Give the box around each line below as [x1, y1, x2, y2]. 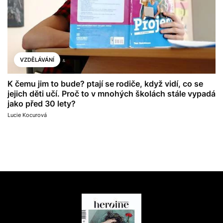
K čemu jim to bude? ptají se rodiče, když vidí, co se [7, 78, 203, 89]
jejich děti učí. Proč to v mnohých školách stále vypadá [7, 88, 216, 99]
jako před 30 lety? [7, 98, 76, 109]
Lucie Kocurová [7, 111, 47, 118]
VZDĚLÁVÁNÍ [20, 56, 54, 63]
